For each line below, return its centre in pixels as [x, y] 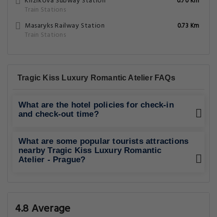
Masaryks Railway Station [65, 26]
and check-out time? [59, 114]
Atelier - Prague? [52, 160]
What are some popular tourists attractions [104, 141]
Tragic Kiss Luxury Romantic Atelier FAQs [96, 78]
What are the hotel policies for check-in [96, 105]
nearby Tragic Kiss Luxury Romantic [90, 150]
